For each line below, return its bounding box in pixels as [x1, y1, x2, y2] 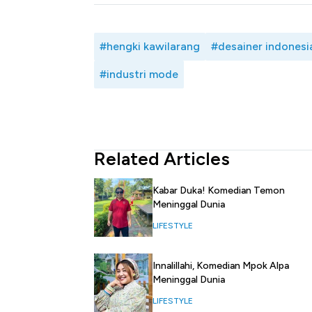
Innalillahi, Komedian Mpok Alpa [153, 260, 289, 272]
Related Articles [94, 148, 230, 171]
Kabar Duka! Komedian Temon [153, 185, 285, 197]
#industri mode [100, 68, 178, 81]
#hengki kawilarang [100, 40, 200, 54]
